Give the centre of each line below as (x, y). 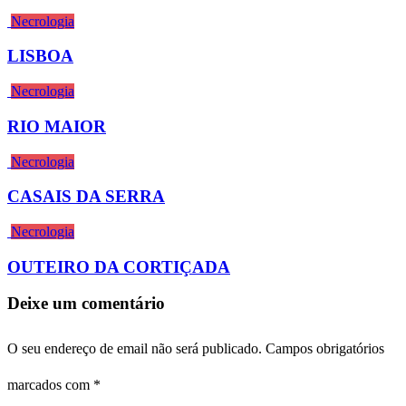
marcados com (50, 385)
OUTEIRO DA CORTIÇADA (119, 266)
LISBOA (40, 56)
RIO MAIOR (57, 126)
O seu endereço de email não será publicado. (135, 349)
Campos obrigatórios (325, 349)
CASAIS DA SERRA (86, 197)
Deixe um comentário (86, 304)
